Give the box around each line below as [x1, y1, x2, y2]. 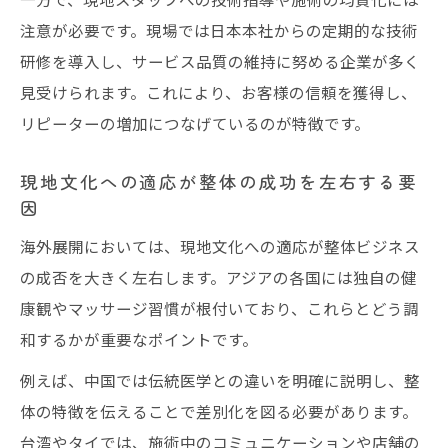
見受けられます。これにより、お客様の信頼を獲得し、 [20, 80, 417, 103]
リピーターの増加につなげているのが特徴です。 [20, 111, 370, 134]
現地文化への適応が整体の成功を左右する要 [20, 168, 419, 194]
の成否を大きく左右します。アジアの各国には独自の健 [20, 265, 417, 288]
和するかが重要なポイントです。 [20, 327, 258, 350]
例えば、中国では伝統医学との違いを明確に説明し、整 [20, 368, 420, 391]
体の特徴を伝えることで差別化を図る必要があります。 [20, 399, 418, 422]
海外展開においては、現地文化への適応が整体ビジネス [20, 234, 420, 257]
